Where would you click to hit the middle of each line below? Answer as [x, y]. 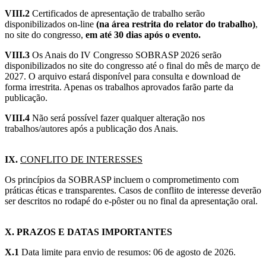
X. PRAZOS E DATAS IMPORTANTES [88, 232]
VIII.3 [17, 55]
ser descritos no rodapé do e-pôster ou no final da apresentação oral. [131, 201]
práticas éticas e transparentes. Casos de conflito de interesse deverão [133, 191]
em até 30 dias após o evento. [142, 35]
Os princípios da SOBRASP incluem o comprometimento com [122, 180]
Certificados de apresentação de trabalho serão [117, 14]
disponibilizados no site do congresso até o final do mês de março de [132, 66]
